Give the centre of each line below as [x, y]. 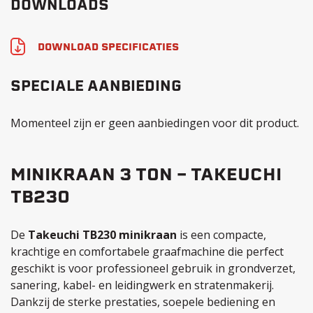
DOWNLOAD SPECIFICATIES [108, 48]
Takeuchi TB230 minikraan [102, 235]
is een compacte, [221, 235]
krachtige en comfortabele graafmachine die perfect [147, 252]
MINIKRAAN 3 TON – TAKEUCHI [146, 176]
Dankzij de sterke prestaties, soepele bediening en [143, 302]
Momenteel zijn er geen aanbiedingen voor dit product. [155, 123]
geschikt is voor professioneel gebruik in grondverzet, [153, 268]
